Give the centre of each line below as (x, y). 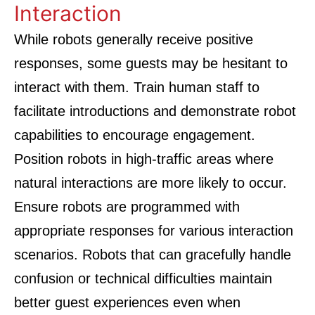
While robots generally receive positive (134, 39)
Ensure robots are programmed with (127, 207)
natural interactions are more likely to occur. (150, 183)
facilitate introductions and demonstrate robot (155, 111)
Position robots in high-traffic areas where (144, 159)
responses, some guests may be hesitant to (151, 63)
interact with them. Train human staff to (137, 87)
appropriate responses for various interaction (154, 231)
